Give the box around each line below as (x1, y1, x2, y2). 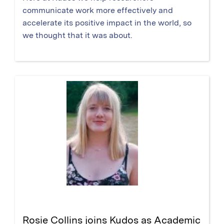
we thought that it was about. (22, 30, 132, 40)
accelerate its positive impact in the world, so (22, 17, 191, 27)
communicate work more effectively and (22, 5, 173, 15)
